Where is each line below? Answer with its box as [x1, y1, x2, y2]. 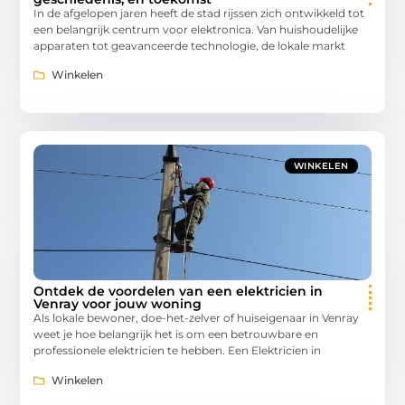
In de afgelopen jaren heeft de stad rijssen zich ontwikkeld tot [33, 5, 365, 20]
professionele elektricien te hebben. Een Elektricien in [33, 344, 322, 358]
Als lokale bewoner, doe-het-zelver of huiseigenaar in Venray [33, 311, 360, 325]
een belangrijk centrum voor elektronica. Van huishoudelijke [33, 22, 359, 36]
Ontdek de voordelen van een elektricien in [33, 283, 324, 300]
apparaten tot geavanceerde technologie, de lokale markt [33, 38, 346, 52]
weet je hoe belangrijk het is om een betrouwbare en [33, 327, 319, 342]
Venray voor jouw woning [33, 296, 202, 313]
